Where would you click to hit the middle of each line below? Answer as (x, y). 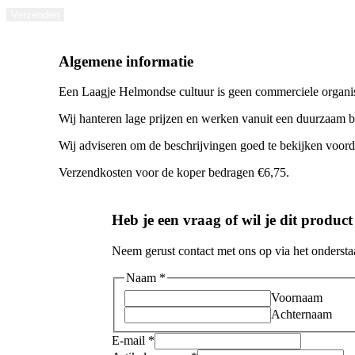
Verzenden (35, 14)
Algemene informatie (126, 61)
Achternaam (301, 314)
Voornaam (296, 297)
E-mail (130, 340)
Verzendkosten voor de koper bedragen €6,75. (174, 173)
